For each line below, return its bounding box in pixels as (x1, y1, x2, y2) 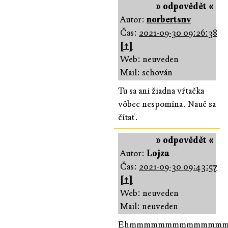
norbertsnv (147, 14, 191, 25)
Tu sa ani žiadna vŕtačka (118, 85, 204, 96)
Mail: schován (120, 67, 173, 78)
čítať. (118, 111, 138, 123)
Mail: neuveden (120, 201, 178, 212)
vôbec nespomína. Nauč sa (118, 98, 216, 109)
